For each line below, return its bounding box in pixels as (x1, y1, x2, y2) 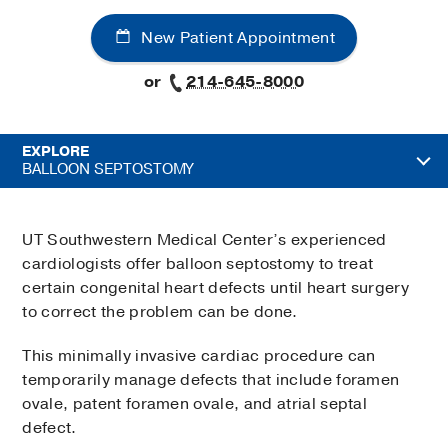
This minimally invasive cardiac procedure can (22, 345, 376, 368)
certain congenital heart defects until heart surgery (22, 277, 410, 300)
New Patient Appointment (137, 27, 335, 50)
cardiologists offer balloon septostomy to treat (22, 253, 374, 276)
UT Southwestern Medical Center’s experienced (22, 229, 387, 252)
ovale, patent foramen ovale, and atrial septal (22, 393, 368, 416)
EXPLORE (22, 142, 89, 162)
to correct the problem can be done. (22, 301, 298, 324)
